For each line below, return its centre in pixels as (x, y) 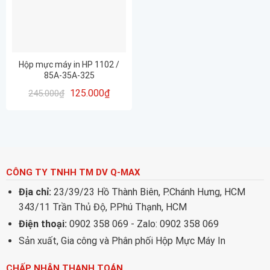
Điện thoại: (42, 224)
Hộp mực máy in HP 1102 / (69, 65)
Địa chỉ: (35, 192)
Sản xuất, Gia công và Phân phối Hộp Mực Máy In (122, 241)
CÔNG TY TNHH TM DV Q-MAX (73, 172)
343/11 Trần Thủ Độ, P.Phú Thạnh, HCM (102, 207)
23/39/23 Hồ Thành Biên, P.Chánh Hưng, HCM (148, 192)
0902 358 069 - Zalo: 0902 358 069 (143, 224)
